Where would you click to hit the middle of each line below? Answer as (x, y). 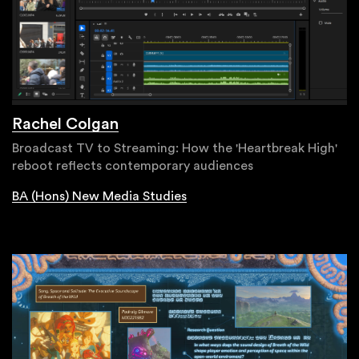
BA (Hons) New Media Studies (99, 197)
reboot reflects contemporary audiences (133, 166)
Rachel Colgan (65, 125)
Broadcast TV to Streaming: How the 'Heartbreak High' (175, 149)
